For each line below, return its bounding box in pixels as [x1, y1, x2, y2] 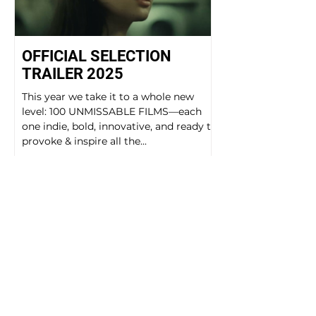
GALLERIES [36, 255, 190, 297]
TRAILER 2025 [22, 65, 123, 83]
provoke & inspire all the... [22, 135, 147, 147]
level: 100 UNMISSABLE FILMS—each [22, 105, 202, 118]
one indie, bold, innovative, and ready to [22, 120, 217, 133]
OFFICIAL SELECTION [22, 47, 171, 65]
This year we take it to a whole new [22, 90, 194, 103]
